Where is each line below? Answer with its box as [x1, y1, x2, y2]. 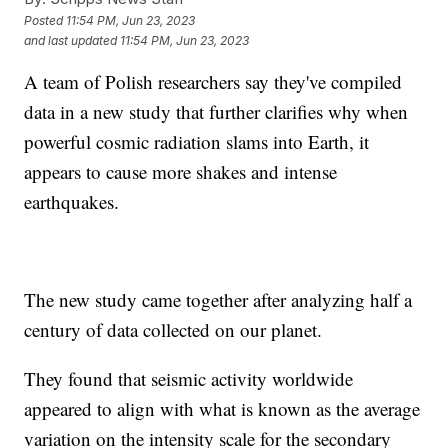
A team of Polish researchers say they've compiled [24, 69, 403, 95]
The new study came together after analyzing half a [24, 287, 413, 313]
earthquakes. [24, 189, 126, 215]
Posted [24, 12, 67, 28]
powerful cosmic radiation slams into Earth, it [24, 129, 370, 155]
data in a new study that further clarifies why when [24, 99, 409, 125]
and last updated [24, 32, 118, 48]
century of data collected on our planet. [24, 317, 329, 343]
